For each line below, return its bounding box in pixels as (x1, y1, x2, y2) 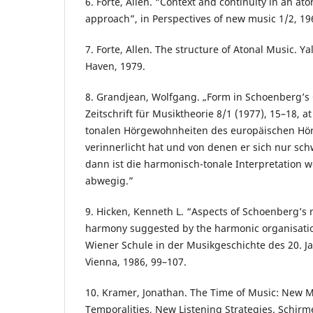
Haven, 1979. (85, 59, 145, 73)
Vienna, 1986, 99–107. (85, 255, 187, 269)
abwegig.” (85, 174, 133, 188)
